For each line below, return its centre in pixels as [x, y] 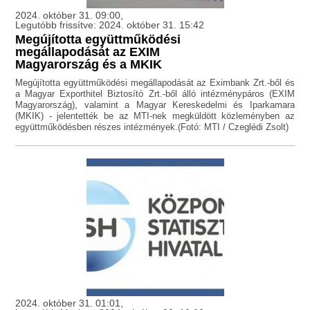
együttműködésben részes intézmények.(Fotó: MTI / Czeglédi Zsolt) [152, 127]
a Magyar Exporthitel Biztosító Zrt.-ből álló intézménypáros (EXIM [155, 94]
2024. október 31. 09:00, [70, 16]
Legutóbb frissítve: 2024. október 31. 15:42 [110, 25]
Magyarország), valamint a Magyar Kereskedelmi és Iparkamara [155, 105]
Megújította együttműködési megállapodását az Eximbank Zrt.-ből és [155, 83]
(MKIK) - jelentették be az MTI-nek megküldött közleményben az [155, 116]
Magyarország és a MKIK [89, 65]
